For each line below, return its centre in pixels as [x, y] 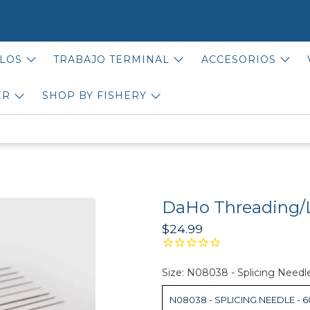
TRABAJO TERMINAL [111, 59]
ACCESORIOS [238, 59]
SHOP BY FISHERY [94, 96]
